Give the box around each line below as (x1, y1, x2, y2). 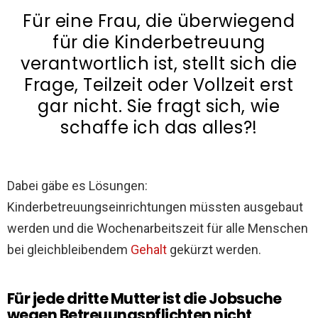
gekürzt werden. (167, 242, 261, 258)
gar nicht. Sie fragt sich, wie (38, 94, 280, 119)
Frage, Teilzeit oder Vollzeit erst (24, 73, 294, 97)
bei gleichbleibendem (7, 242, 131, 258)
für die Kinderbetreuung (53, 31, 265, 55)
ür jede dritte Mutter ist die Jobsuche (14, 288, 282, 309)
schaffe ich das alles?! (60, 116, 258, 140)
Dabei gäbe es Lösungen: (7, 178, 148, 194)
